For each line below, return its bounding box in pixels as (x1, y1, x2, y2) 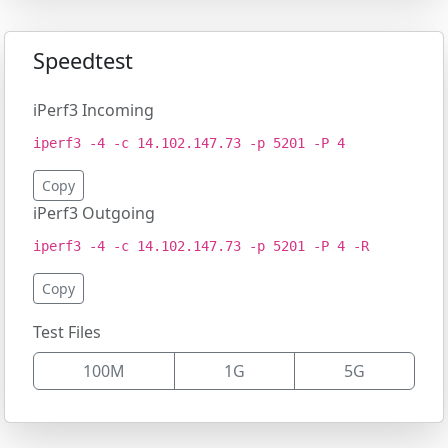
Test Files (33, 321, 101, 343)
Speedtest (33, 46, 133, 75)
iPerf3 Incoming (33, 99, 154, 121)
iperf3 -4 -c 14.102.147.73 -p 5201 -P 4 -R (33, 238, 369, 254)
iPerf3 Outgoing (33, 202, 155, 224)
